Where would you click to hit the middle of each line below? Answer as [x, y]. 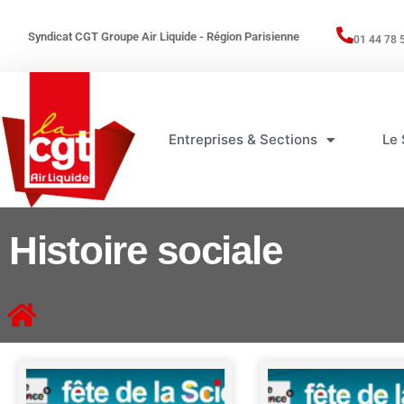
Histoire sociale [146, 250]
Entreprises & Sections [243, 139]
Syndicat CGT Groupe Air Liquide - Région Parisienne [164, 36]
